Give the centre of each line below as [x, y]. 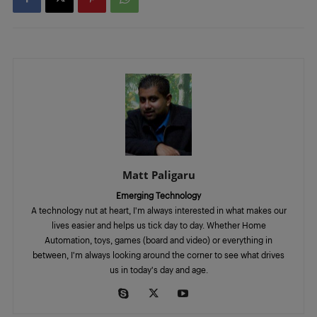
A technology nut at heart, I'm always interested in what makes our [158, 211]
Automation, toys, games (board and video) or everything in [158, 240]
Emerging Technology [158, 196]
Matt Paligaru [158, 175]
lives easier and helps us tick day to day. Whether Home [158, 225]
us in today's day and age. [158, 270]
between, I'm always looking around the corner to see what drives [158, 255]
